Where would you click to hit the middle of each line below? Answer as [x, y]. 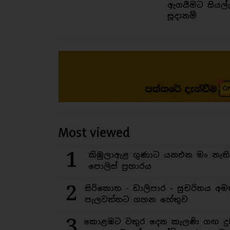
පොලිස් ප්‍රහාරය [120, 166]
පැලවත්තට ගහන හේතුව [137, 200]
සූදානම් [182, 16]
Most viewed [94, 132]
